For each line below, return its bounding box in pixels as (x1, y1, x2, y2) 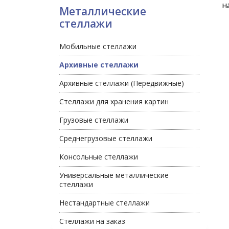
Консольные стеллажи (59, 152, 138, 162)
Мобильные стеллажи (59, 41, 136, 51)
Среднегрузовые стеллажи (59, 133, 152, 143)
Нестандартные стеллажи (59, 198, 150, 208)
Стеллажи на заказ (59, 216, 125, 226)
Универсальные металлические (59, 170, 169, 180)
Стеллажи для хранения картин (59, 97, 169, 106)
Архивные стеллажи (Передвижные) (59, 78, 184, 88)
